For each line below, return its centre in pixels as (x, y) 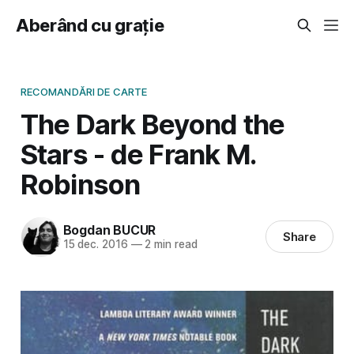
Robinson (80, 184)
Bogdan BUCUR (109, 230)
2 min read (169, 245)
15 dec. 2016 (95, 245)
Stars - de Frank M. (138, 154)
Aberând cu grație (90, 25)
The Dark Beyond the (153, 124)
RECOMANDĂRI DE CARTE (84, 91)
